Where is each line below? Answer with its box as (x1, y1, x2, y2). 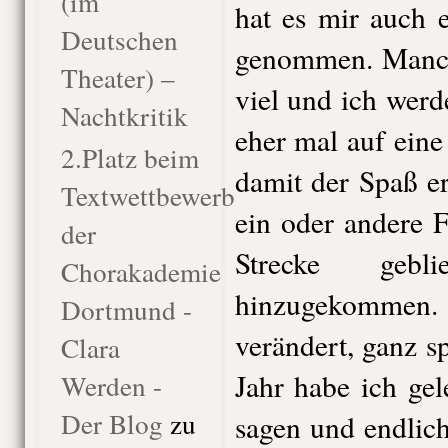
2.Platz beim (60, 139, 199, 176)
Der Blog (60, 405, 163, 442)
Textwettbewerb (60, 177, 235, 214)
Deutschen (60, 21, 178, 58)
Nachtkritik (60, 97, 188, 134)
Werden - (60, 367, 162, 404)
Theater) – (60, 59, 175, 96)
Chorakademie (60, 253, 221, 290)
